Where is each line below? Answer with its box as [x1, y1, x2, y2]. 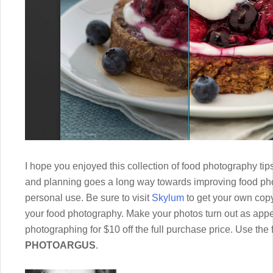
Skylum [152, 192, 184, 203]
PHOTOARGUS [25, 239, 96, 250]
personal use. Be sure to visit [25, 192, 152, 203]
